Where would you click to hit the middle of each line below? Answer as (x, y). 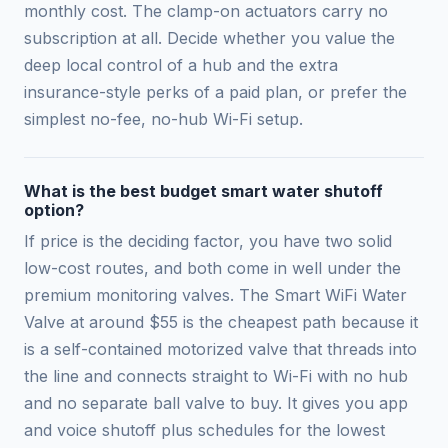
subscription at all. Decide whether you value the (209, 38)
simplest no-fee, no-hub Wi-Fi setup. (163, 119)
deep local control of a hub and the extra (181, 65)
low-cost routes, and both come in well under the (212, 268)
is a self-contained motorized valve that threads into (220, 349)
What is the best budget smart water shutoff (203, 191)
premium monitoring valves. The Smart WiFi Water (215, 295)
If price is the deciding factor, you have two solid (208, 241)
